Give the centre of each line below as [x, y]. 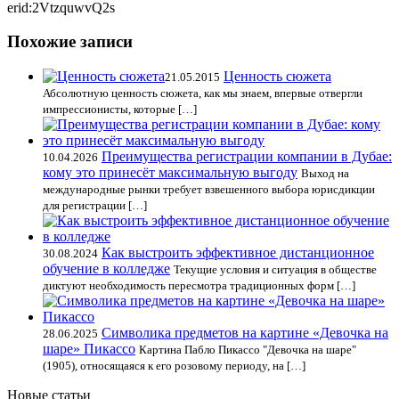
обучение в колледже [106, 269]
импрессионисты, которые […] [120, 110]
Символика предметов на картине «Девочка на [245, 333]
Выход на [325, 174]
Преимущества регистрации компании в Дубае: [247, 157]
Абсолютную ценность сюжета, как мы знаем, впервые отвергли [203, 94]
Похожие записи [70, 42]
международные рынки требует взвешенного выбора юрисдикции [209, 190]
